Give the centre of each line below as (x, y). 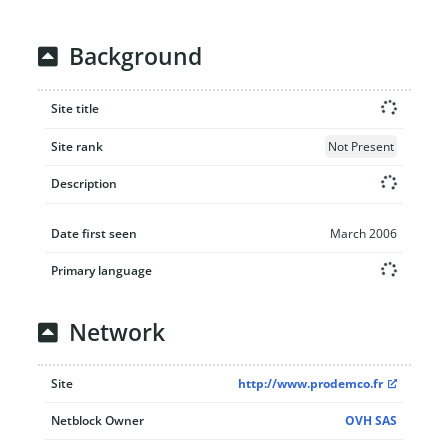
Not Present (361, 146)
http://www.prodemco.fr (310, 383)
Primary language (101, 270)
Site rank (77, 146)
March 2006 (363, 233)
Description (84, 183)
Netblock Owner (97, 420)
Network (116, 332)
